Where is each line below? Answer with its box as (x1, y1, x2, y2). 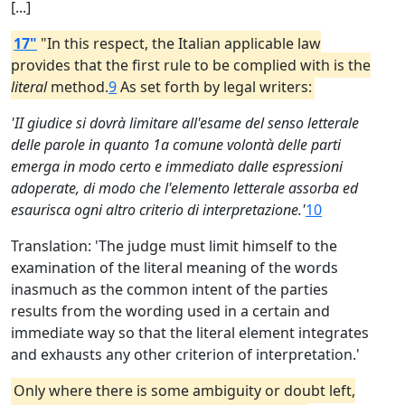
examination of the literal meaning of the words (11, 258, 338, 278)
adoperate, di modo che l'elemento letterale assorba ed (11, 178, 358, 198)
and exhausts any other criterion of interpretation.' (11, 344, 360, 364)
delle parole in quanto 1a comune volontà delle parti (11, 135, 341, 155)
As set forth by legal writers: (117, 77, 312, 97)
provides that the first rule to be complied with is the (11, 55, 371, 75)
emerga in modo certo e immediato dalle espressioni (11, 156, 343, 176)
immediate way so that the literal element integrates (11, 323, 369, 343)
